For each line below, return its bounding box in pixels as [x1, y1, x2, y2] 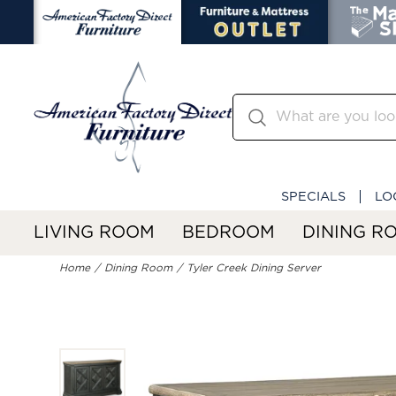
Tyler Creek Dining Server [187, 263, 322, 274]
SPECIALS [281, 189, 346, 203]
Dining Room [104, 263, 173, 274]
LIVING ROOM [34, 224, 155, 241]
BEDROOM [182, 224, 275, 241]
